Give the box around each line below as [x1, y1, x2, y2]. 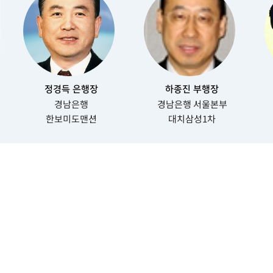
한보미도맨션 [46, 112, 97, 126]
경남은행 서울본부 [157, 97, 227, 111]
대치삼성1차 [168, 112, 216, 126]
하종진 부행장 [165, 84, 219, 95]
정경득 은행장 [44, 84, 99, 95]
